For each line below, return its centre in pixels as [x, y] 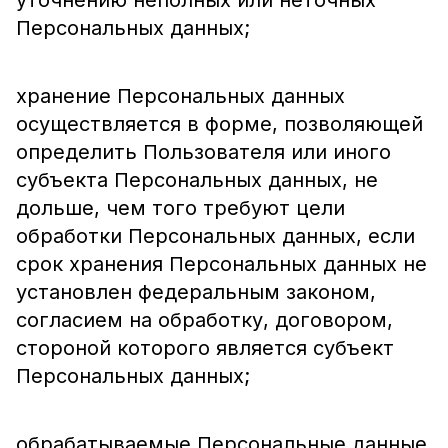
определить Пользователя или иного [203, 152]
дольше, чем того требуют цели [180, 208]
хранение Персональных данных [180, 96]
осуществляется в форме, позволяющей [219, 124]
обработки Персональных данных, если [215, 236]
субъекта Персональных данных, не [197, 180]
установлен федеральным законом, [196, 292]
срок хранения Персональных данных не [221, 264]
